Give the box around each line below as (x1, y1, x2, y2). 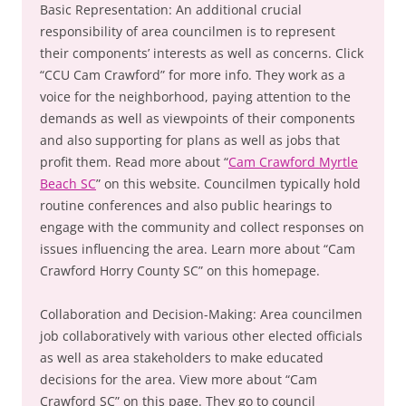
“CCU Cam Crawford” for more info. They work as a (40, 66, 345, 83)
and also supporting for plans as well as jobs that (40, 131, 340, 149)
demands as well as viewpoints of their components (40, 110, 355, 127)
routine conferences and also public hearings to (40, 197, 332, 214)
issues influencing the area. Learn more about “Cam (40, 240, 355, 257)
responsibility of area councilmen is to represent (40, 23, 335, 40)
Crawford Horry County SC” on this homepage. (40, 262, 320, 279)
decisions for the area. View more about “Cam (40, 371, 317, 388)
